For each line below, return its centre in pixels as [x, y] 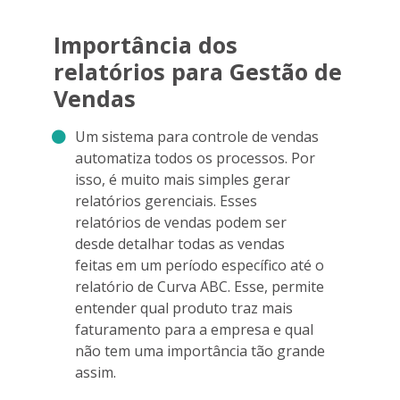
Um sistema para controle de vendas [197, 136]
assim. [96, 372]
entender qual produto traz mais [184, 308]
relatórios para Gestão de [198, 71]
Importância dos [146, 44]
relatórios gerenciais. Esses [166, 200]
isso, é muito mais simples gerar [183, 179]
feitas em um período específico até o [200, 265]
